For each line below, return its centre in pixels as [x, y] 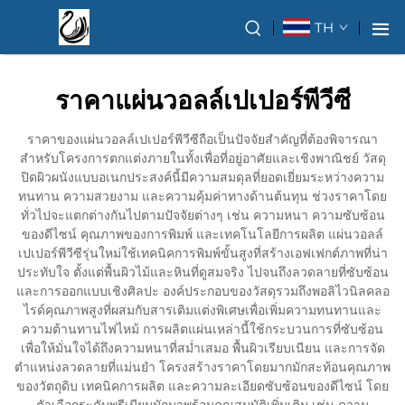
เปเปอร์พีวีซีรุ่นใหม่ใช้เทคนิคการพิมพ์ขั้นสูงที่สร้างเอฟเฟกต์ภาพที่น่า [202, 253]
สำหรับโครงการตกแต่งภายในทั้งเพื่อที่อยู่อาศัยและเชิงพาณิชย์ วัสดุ [202, 158]
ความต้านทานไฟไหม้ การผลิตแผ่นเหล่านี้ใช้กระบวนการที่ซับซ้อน [202, 329]
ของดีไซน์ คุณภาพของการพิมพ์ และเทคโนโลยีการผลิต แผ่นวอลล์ [202, 234]
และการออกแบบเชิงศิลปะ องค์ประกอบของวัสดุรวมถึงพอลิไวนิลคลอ [202, 291]
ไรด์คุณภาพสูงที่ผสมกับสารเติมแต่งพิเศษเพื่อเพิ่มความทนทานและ [202, 310]
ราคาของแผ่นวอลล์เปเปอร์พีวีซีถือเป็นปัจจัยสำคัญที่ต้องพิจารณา [202, 139]
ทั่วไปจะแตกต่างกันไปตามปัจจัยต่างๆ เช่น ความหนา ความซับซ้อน [202, 215]
